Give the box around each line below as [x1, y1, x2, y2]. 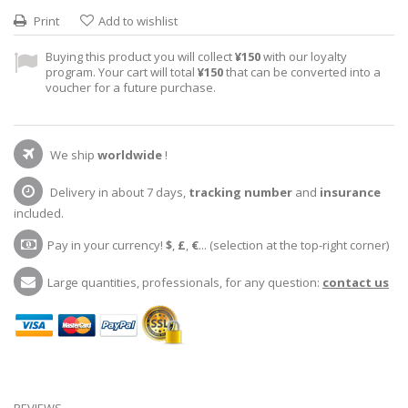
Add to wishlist [98, 12, 178, 29]
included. [14, 204, 64, 221]
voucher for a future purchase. [46, 78, 216, 96]
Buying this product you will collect [46, 47, 235, 65]
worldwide [97, 146, 162, 163]
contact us [322, 273, 389, 291]
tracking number [189, 183, 292, 200]
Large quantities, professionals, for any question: [47, 273, 322, 291]
